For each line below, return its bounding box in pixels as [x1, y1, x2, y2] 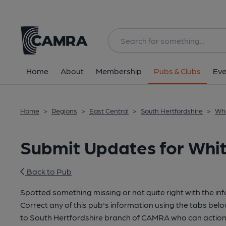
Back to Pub [25, 166, 72, 176]
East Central [89, 106, 129, 115]
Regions [51, 106, 77, 115]
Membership [96, 66, 142, 76]
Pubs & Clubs [154, 66, 201, 76]
